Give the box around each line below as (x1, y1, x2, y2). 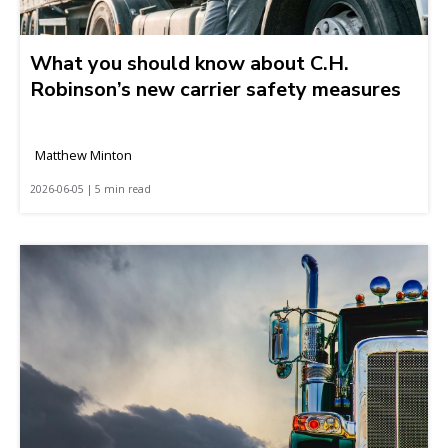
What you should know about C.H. (30, 50, 349, 77)
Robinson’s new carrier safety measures (30, 76, 401, 103)
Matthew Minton (35, 146, 132, 164)
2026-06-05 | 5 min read (30, 182, 151, 196)
